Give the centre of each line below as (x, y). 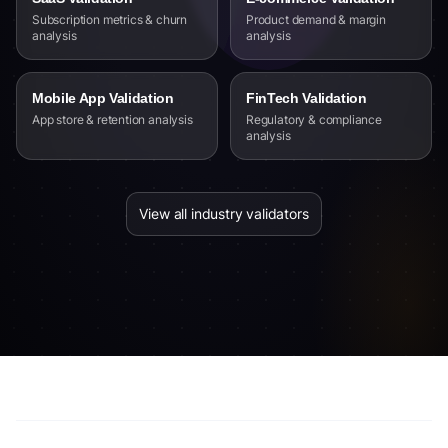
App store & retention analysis (112, 119)
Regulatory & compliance (314, 119)
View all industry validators (224, 213)
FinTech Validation (306, 98)
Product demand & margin (316, 19)
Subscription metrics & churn (110, 19)
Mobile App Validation (103, 98)
